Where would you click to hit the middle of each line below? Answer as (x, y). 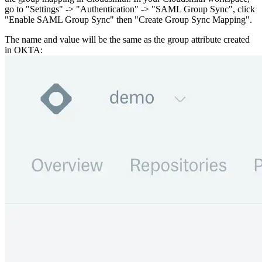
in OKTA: (24, 50)
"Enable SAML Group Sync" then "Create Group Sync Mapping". (128, 19)
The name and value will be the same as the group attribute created (127, 39)
